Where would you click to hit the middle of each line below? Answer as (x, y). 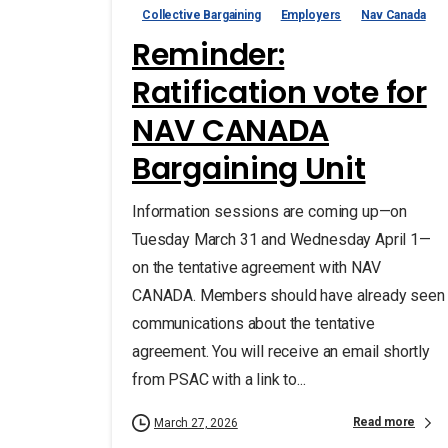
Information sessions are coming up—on (270, 211)
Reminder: (208, 54)
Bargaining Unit (249, 168)
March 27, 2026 (196, 422)
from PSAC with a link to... (219, 379)
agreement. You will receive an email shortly (281, 351)
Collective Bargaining (201, 14)
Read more (384, 422)
